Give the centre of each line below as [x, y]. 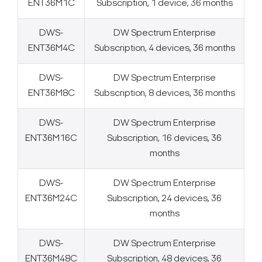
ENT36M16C [51, 139]
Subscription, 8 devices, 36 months [164, 94]
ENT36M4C [51, 49]
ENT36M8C [51, 94]
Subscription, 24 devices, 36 [164, 199]
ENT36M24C [51, 199]
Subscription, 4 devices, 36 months [164, 49]
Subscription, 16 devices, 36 [164, 139]
